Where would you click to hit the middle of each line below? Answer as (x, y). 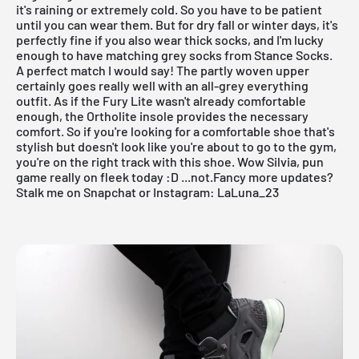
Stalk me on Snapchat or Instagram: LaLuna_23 (147, 192)
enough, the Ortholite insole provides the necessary (162, 115)
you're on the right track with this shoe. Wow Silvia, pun (170, 161)
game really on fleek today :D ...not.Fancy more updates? (175, 176)
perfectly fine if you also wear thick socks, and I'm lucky (170, 39)
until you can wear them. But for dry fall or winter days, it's (177, 24)
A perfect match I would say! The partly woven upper (163, 70)
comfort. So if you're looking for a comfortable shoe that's (175, 131)
